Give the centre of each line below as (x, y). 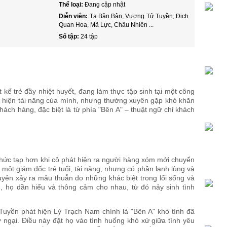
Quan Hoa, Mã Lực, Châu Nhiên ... (106, 25)
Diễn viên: (74, 16)
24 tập (89, 36)
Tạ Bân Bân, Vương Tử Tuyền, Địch (139, 16)
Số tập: (70, 36)
